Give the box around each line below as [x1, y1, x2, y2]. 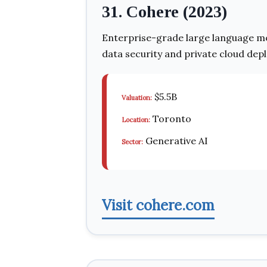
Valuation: [122, 94, 152, 102]
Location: [122, 116, 150, 124]
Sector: [122, 138, 143, 146]
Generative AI [143, 135, 208, 147]
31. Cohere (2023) [102, 2, 227, 21]
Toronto [150, 113, 191, 125]
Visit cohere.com [102, 196, 215, 215]
